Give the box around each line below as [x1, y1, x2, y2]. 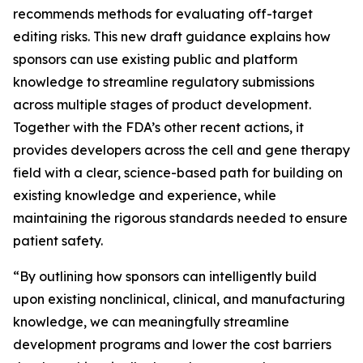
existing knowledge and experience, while [13, 187, 276, 203]
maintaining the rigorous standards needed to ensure [13, 210, 348, 226]
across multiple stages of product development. [13, 96, 311, 113]
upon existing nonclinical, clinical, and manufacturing [13, 291, 345, 307]
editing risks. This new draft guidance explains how [13, 28, 331, 45]
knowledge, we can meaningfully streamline [13, 314, 289, 330]
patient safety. [13, 233, 103, 249]
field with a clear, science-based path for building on [13, 164, 343, 181]
